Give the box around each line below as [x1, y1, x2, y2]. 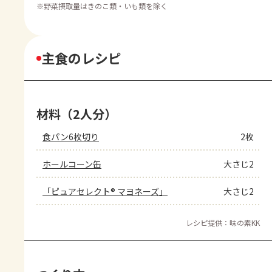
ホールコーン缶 [42, 158, 101, 171]
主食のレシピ [41, 48, 121, 68]
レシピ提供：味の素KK [186, 217, 260, 228]
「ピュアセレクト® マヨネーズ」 [42, 185, 168, 198]
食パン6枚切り [42, 131, 99, 143]
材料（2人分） [36, 105, 117, 123]
